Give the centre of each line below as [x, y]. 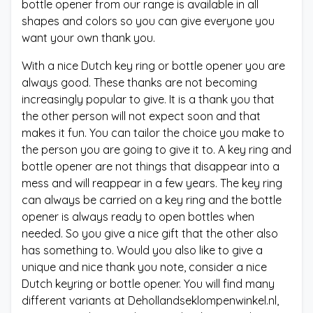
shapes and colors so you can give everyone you [148, 21]
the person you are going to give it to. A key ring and [156, 150]
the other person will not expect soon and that [141, 116]
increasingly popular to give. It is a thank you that [148, 100]
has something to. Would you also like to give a [142, 250]
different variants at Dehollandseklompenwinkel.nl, [150, 301]
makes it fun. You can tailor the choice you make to [153, 133]
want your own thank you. [88, 38]
